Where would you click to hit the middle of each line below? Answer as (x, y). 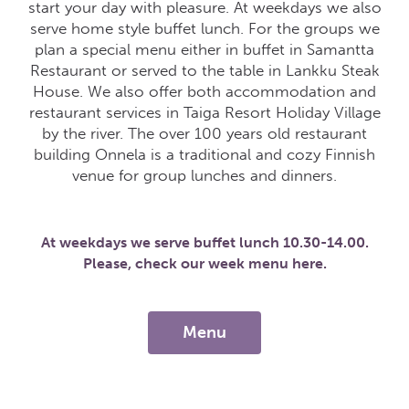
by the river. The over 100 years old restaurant (204, 133)
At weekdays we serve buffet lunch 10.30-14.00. (204, 242)
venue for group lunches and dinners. (204, 175)
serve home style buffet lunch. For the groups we (204, 28)
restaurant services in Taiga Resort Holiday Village (204, 112)
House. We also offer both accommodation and (204, 91)
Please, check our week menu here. (204, 263)
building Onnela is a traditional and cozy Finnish (204, 154)
